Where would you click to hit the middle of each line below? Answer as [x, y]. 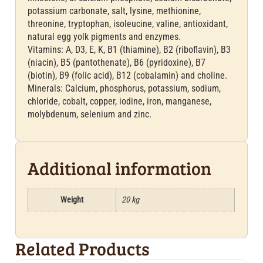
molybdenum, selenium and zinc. [90, 114]
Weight [72, 200]
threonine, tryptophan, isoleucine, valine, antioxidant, [128, 24]
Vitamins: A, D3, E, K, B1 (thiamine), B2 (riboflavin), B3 [129, 50]
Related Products [83, 248]
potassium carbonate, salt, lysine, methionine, [114, 11]
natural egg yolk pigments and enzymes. [104, 37]
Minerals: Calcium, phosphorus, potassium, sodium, [124, 89]
